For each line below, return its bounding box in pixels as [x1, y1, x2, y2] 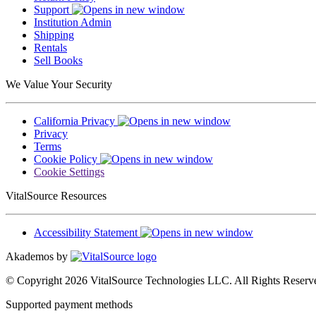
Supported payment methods [6, 298, 133, 310]
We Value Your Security [6, 78, 112, 90]
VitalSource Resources [6, 189, 107, 202]
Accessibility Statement [34, 226, 140, 238]
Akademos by [6, 250, 71, 262]
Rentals [34, 41, 67, 54]
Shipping [34, 28, 74, 41]
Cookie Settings [34, 165, 104, 178]
